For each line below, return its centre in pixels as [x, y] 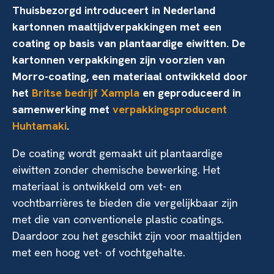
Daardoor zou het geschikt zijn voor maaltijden [127, 236]
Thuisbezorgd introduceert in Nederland [114, 10]
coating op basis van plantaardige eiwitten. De [129, 43]
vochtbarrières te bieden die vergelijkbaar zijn [125, 203]
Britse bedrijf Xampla [86, 93]
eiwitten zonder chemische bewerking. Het [116, 170]
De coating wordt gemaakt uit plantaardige [117, 153]
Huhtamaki [39, 126]
